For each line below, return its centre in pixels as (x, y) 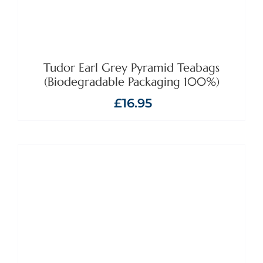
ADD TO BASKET (100, 248)
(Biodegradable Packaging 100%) (131, 82)
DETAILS (181, 248)
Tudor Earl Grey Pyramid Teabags (131, 68)
